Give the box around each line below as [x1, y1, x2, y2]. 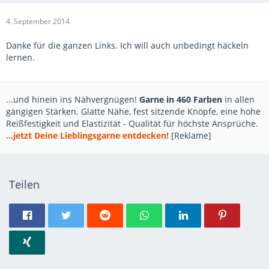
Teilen [9, 177, 40, 192]
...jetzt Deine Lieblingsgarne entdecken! [6, 130, 169, 141]
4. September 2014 [6, 16, 70, 26]
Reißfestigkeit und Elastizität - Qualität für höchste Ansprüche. [6, 118, 258, 129]
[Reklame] [169, 130, 211, 141]
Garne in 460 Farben [139, 94, 222, 105]
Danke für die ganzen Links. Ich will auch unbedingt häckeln [6, 40, 249, 51]
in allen [222, 94, 255, 105]
